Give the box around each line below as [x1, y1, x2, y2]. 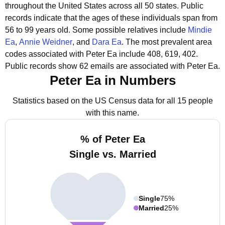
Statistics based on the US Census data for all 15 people [12, 96, 213, 105]
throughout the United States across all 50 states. [5, 2, 179, 10]
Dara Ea [92, 38, 122, 46]
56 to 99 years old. [5, 26, 72, 34]
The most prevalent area [126, 38, 212, 46]
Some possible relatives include [72, 26, 188, 34]
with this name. [86, 108, 139, 117]
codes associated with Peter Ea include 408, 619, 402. [5, 50, 198, 58]
